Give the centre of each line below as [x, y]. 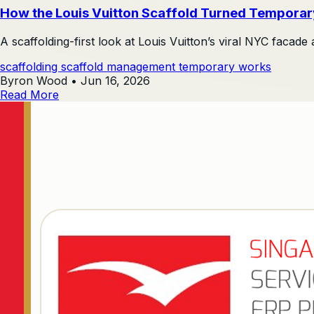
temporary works [225, 66]
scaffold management [120, 66]
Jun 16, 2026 [115, 80]
